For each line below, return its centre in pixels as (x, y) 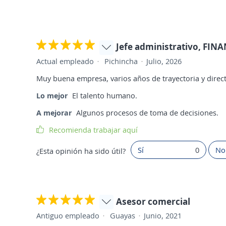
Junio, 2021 (163, 216)
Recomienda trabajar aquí (93, 129)
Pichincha (121, 61)
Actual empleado (65, 61)
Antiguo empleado (68, 216)
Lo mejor (52, 95)
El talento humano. (105, 95)
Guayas (123, 216)
